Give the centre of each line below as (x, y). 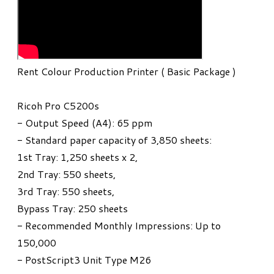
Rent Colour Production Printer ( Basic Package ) (127, 72)
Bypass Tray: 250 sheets (72, 209)
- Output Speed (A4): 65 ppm (85, 123)
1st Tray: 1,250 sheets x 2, (77, 157)
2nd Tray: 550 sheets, (66, 174)
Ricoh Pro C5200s (58, 106)
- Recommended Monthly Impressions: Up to (119, 226)
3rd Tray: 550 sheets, (66, 191)
